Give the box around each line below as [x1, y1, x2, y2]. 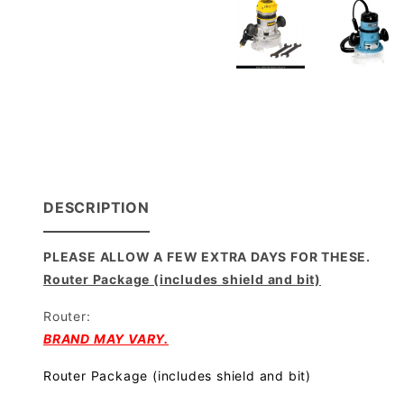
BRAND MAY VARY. [43, 331, 169, 347]
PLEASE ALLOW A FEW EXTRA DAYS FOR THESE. [43, 249, 371, 265]
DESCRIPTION [43, 198, 150, 217]
